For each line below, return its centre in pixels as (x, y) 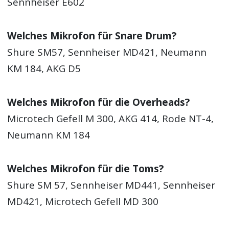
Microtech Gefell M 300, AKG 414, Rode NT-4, (111, 119)
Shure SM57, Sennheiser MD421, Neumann (107, 52)
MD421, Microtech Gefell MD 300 (83, 202)
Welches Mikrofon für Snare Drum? (92, 36)
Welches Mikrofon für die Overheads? (99, 102)
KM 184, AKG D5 (44, 68)
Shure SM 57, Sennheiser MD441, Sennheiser (111, 185)
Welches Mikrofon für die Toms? (86, 169)
